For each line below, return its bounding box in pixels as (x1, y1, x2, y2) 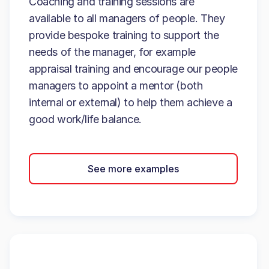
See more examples (88, 162, 179, 175)
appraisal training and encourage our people (29, 62, 238, 75)
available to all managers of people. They (29, 12, 225, 25)
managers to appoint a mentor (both (29, 79, 203, 92)
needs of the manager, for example (29, 46, 196, 58)
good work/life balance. (29, 113, 142, 125)
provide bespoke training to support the (29, 29, 219, 41)
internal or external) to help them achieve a (29, 96, 232, 109)
